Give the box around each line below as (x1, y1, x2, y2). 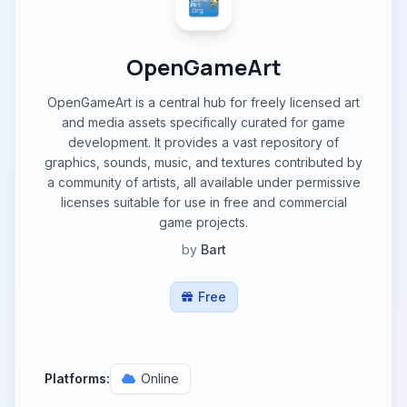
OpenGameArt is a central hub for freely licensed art (47, 94, 360, 110)
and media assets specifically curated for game (62, 114, 345, 130)
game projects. (159, 214, 248, 230)
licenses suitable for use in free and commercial (60, 194, 347, 210)
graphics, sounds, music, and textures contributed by (45, 154, 362, 170)
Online (141, 371, 179, 386)
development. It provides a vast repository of (68, 134, 339, 150)
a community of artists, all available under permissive (46, 174, 361, 190)
